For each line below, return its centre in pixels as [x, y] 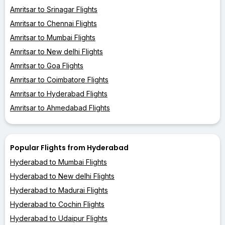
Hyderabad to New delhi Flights [62, 176]
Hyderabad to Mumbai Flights [59, 162]
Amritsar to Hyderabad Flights [59, 93]
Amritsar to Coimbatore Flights [59, 79]
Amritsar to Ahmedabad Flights [60, 107]
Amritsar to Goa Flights [47, 65]
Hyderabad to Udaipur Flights [59, 218]
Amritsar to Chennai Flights [53, 23]
